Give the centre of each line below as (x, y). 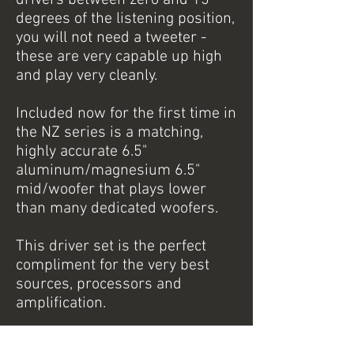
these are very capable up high (119, 57)
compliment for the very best (113, 265)
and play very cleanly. (87, 76)
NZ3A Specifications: (85, 341)
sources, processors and (99, 284)
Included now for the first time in (126, 114)
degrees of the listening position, (125, 19)
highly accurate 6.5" (81, 152)
